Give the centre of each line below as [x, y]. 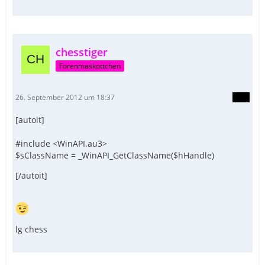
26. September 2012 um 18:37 [65, 97]
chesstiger [82, 52]
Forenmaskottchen [90, 66]
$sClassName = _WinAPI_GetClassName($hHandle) [115, 155]
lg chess [31, 229]
